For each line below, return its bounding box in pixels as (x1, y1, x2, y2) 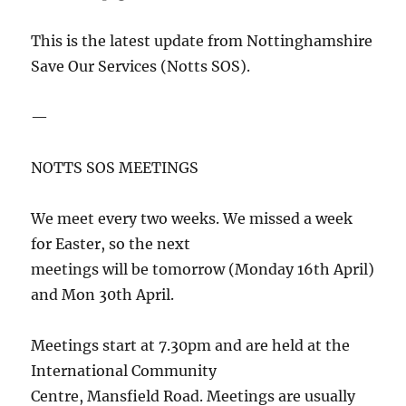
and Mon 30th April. (31, 285, 175, 304)
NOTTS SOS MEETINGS (31, 159, 199, 178)
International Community (31, 362, 217, 381)
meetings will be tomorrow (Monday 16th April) (31, 260, 375, 279)
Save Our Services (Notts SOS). (31, 57, 251, 76)
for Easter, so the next (31, 235, 191, 254)
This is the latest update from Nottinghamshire (31, 32, 373, 51)
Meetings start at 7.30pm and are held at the (31, 336, 351, 355)
